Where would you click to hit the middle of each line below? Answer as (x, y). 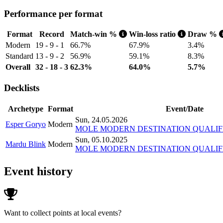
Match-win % (95, 34)
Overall (18, 67)
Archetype (26, 109)
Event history (38, 171)
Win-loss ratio (153, 34)
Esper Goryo (26, 124)
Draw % (203, 34)
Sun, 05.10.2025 (101, 139)
